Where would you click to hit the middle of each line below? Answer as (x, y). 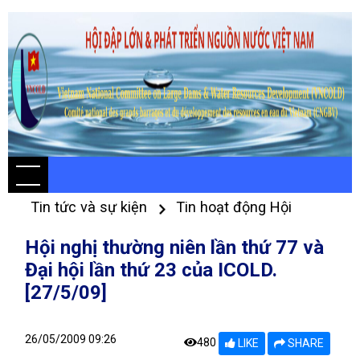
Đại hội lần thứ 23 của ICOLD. (151, 270)
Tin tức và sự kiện (91, 207)
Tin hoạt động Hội (234, 207)
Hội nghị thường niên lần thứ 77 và (174, 247)
